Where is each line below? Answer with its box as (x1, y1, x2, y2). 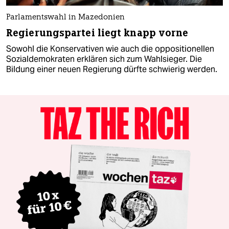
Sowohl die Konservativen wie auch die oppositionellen (6, 43, 214, 54)
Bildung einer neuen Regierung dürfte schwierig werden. (6, 63, 217, 75)
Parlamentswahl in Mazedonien (6, 13, 125, 21)
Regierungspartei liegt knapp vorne (6, 26, 189, 39)
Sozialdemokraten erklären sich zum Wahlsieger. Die (6, 53, 202, 64)
